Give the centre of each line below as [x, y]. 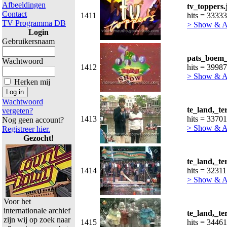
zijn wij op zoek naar [37, 220]
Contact [14, 14]
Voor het [17, 201]
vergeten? [17, 111]
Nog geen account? [33, 120]
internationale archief [37, 211]
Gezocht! [39, 138]
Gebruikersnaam [28, 41]
